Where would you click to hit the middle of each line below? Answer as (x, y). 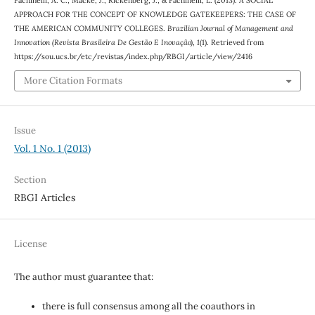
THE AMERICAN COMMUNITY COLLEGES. (90, 28)
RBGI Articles (44, 198)
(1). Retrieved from (231, 42)
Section (30, 180)
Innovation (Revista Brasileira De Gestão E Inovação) (103, 42)
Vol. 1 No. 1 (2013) (52, 149)
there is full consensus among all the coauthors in (148, 307)
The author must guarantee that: (83, 277)
